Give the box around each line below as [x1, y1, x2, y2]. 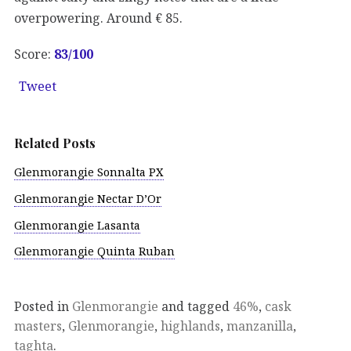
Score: [14, 45, 54, 63]
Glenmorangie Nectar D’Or [14, 190, 161, 206]
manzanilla [226, 317, 293, 335]
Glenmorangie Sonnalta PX [14, 165, 164, 180]
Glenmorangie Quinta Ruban [14, 244, 175, 259]
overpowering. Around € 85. [14, 9, 183, 27]
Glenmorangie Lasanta [14, 217, 140, 233]
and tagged [158, 298, 233, 316]
